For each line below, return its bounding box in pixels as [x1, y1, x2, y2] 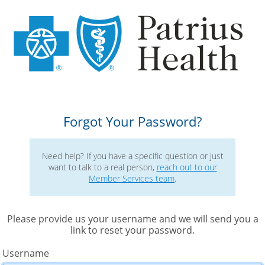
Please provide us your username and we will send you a [7, 212, 258, 226]
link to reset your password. [70, 224, 195, 237]
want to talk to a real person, [48, 161, 157, 173]
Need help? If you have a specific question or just [41, 150, 224, 162]
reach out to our [156, 161, 217, 173]
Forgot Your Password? [63, 112, 202, 131]
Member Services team [89, 173, 174, 185]
